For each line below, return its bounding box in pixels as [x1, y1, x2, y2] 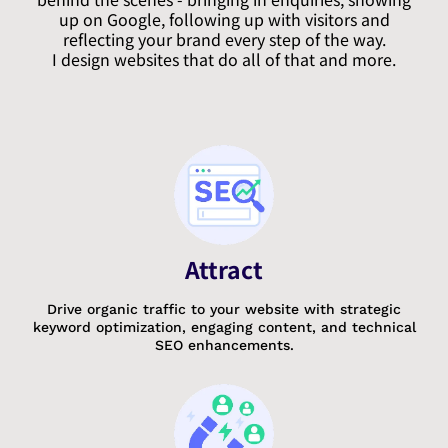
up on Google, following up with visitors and [58, 6, 390, 31]
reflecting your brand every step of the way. [62, 26, 386, 51]
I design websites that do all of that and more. [52, 46, 396, 71]
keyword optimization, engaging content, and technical [32, 318, 416, 335]
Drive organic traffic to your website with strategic [47, 300, 401, 317]
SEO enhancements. [154, 336, 294, 353]
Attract [185, 251, 263, 286]
